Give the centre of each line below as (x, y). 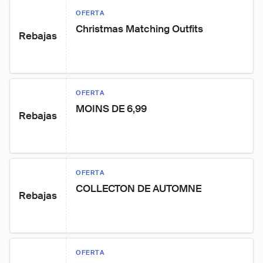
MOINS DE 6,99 (111, 109)
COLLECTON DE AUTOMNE (139, 188)
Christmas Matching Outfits (139, 29)
